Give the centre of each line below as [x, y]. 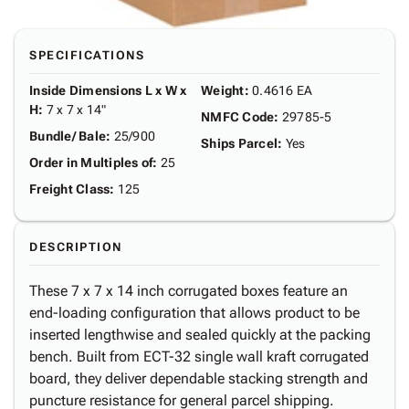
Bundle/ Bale [68, 136]
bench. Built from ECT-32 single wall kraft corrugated [199, 357]
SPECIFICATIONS [87, 55]
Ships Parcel [239, 143]
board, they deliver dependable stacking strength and [199, 378]
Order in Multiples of [91, 163]
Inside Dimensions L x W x [108, 90]
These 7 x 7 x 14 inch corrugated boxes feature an [189, 291]
